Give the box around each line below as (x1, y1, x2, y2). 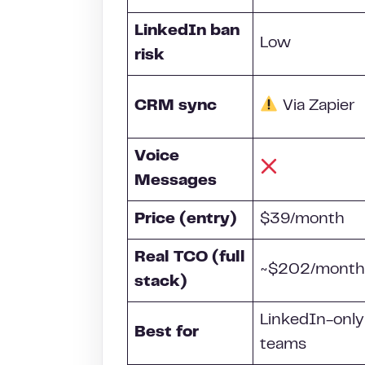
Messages (134, 174, 217, 188)
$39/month (260, 213, 345, 226)
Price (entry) (134, 213, 237, 226)
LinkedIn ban (134, 24, 240, 38)
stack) (134, 275, 187, 289)
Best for (134, 326, 199, 340)
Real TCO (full (134, 251, 245, 265)
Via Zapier (278, 99, 354, 113)
